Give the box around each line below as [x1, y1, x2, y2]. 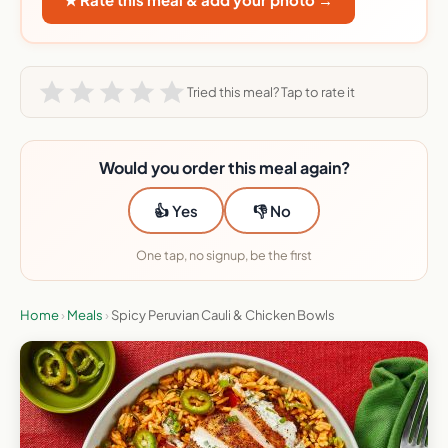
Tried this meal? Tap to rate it [187, 83, 355, 100]
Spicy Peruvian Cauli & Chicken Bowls [111, 307, 335, 324]
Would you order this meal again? [98, 157, 350, 179]
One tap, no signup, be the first [136, 247, 312, 264]
